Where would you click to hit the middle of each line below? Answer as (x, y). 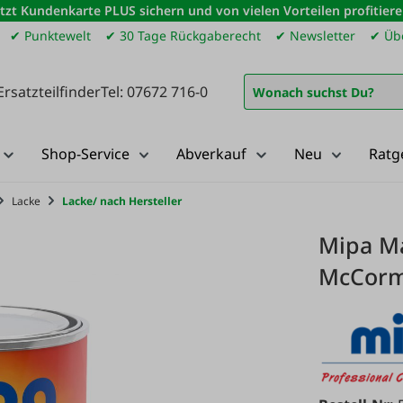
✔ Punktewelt (51, 36)
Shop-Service (85, 154)
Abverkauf (211, 154)
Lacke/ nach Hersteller (122, 201)
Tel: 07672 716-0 (154, 91)
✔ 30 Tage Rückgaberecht (184, 36)
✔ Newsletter (316, 36)
